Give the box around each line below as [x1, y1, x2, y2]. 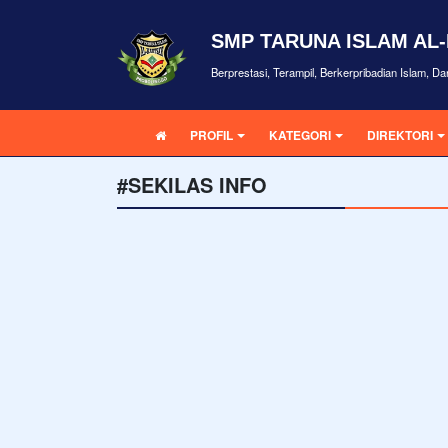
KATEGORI [269, 126, 331, 144]
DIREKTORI [367, 126, 433, 144]
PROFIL [190, 126, 233, 144]
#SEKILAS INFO [117, 170, 267, 199]
